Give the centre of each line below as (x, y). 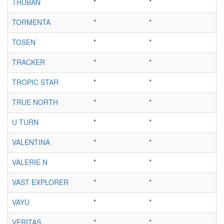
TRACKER (28, 62)
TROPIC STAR (35, 82)
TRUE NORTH (35, 102)
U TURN (25, 122)
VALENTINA (31, 142)
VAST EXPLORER (40, 182)
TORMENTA (31, 22)
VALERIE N (30, 162)
